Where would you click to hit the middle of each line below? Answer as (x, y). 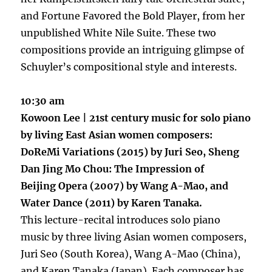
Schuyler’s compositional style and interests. (129, 66)
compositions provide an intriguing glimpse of (133, 49)
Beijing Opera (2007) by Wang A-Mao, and (125, 185)
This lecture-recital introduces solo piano (121, 219)
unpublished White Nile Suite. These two (119, 32)
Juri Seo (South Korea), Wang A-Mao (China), (131, 253)
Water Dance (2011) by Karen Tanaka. (112, 202)
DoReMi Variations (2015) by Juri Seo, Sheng (130, 151)
